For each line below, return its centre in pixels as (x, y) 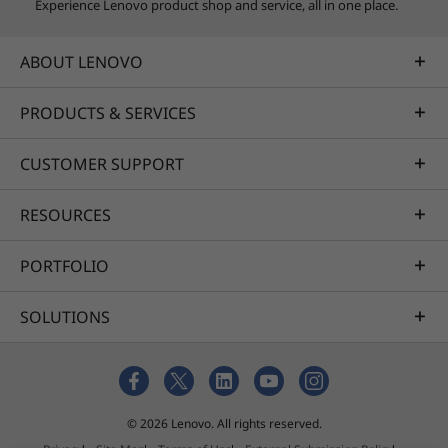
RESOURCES (65, 215)
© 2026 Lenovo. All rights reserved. (224, 423)
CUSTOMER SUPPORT (102, 164)
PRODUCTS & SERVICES (108, 113)
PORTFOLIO (64, 266)
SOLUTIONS (65, 317)
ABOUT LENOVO (81, 62)
